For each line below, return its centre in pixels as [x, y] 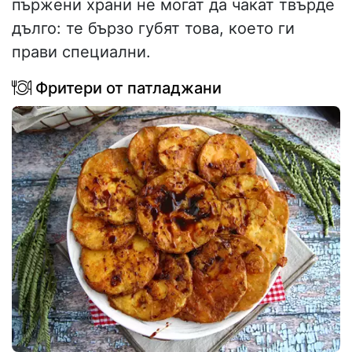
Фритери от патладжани [126, 88]
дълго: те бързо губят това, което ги [153, 28]
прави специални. [81, 51]
